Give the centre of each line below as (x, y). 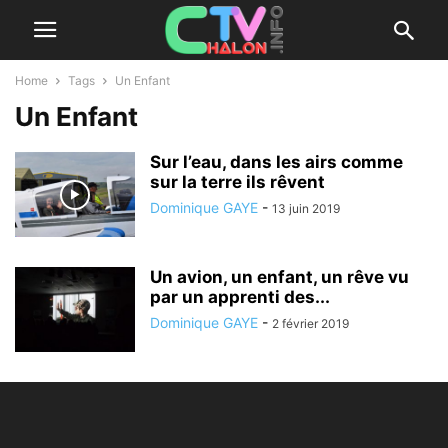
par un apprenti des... (240, 297)
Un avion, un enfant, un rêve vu (279, 277)
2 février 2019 (310, 323)
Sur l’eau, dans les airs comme (276, 162)
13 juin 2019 (306, 208)
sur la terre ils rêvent (237, 182)
